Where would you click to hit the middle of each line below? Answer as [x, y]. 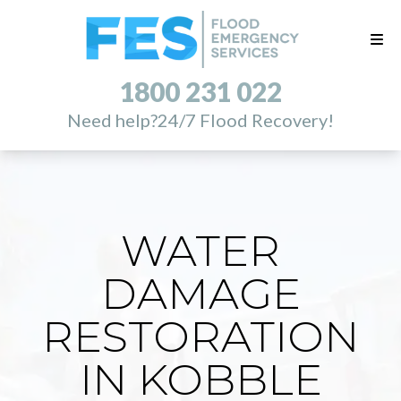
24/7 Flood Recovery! [246, 120]
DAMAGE [200, 294]
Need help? [112, 120]
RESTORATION [200, 337]
